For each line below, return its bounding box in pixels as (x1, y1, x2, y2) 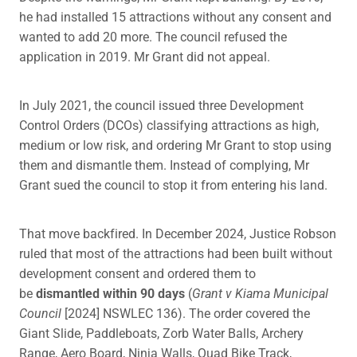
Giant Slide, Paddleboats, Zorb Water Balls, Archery (19, 324, 304, 342)
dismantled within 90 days (36, 284, 185, 302)
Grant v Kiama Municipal (192, 284, 328, 302)
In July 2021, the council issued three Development (19, 96, 304, 114)
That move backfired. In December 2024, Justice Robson (19, 225, 336, 242)
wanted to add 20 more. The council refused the (19, 28, 287, 45)
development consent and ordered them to (19, 265, 256, 282)
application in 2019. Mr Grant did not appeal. (19, 48, 270, 65)
